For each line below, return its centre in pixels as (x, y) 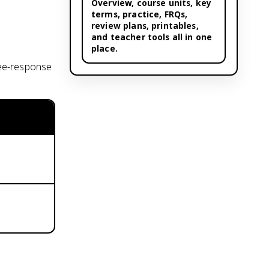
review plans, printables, (145, 26)
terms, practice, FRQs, (140, 14)
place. (104, 48)
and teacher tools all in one (152, 37)
